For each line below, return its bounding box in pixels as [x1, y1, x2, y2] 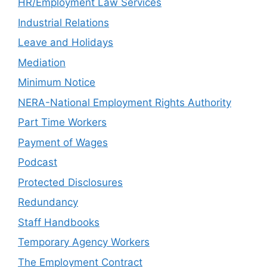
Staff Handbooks [18, 216, 100, 228]
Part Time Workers [18, 116, 107, 129]
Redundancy [18, 196, 78, 209]
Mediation [18, 56, 66, 69]
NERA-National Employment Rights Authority [18, 96, 231, 108]
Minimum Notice [18, 76, 95, 89]
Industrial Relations [18, 16, 109, 29]
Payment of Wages [18, 136, 108, 148]
